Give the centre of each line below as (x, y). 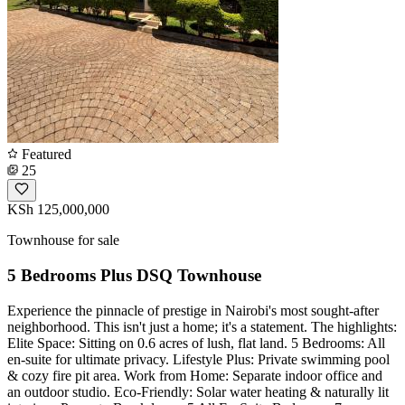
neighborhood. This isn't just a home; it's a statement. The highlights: (202, 326)
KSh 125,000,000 (58, 210)
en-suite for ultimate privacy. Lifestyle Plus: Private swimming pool (198, 359)
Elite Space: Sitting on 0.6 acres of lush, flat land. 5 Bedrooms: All (196, 343)
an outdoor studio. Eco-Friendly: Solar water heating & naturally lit (198, 391)
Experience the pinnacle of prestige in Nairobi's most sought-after (193, 310)
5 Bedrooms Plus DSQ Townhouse (134, 275)
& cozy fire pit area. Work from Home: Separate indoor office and (195, 375)
